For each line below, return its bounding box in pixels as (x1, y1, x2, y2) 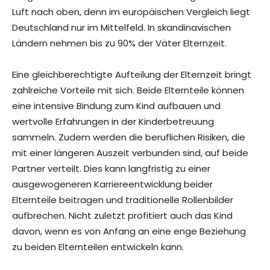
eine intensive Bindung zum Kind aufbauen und (12, 99, 221, 113)
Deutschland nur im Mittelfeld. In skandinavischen (12, 21, 231, 34)
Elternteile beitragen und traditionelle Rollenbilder (12, 193, 233, 207)
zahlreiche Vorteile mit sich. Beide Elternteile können (12, 84, 244, 97)
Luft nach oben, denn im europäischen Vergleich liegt (12, 5, 250, 19)
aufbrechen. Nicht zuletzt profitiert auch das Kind (12, 209, 233, 222)
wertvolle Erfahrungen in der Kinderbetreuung (12, 115, 214, 128)
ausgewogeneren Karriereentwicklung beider (12, 178, 213, 191)
